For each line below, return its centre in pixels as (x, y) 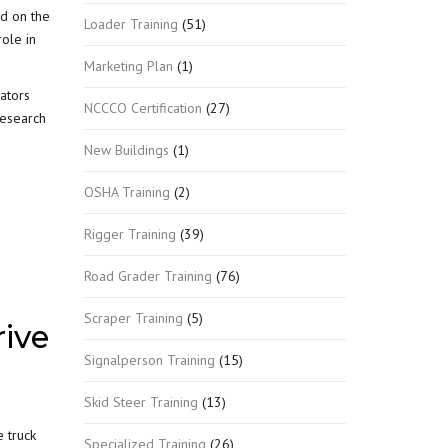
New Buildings (126, 149)
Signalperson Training (149, 359)
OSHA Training (126, 191)
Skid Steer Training (140, 401)
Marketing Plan (128, 65)
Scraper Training (133, 317)
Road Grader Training (147, 275)
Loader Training (130, 23)
